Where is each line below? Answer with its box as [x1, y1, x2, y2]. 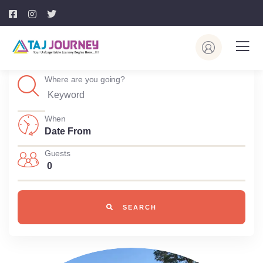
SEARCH [120, 204, 157, 211]
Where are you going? [44, 75, 125, 84]
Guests [44, 149, 70, 158]
